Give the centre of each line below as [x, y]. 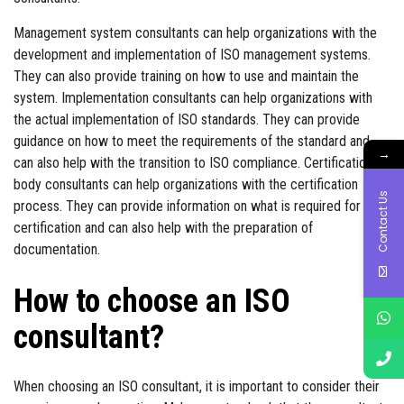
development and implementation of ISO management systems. [192, 55]
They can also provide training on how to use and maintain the [186, 76]
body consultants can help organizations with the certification [186, 184]
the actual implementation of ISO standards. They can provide [187, 119]
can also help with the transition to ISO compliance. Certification [193, 163]
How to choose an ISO [152, 301]
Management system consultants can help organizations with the [195, 33]
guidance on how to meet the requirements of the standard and [192, 141]
